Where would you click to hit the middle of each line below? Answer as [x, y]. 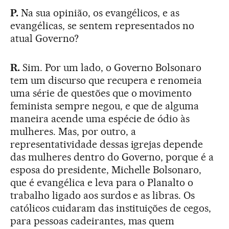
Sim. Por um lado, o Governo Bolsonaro [111, 67]
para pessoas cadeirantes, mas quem [93, 221]
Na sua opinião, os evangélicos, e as [99, 13]
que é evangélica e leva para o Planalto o [102, 182]
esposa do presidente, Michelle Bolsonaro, [106, 169]
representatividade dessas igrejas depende [107, 144]
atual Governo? [44, 38]
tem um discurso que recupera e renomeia [106, 80]
